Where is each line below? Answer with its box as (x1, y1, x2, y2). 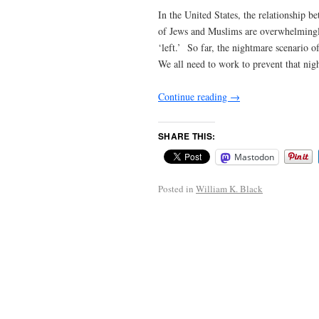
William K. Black (196, 182, 263, 196)
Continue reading (158, 90, 230, 104)
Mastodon (234, 151, 274, 164)
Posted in (158, 182, 194, 196)
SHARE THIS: (158, 130, 216, 143)
